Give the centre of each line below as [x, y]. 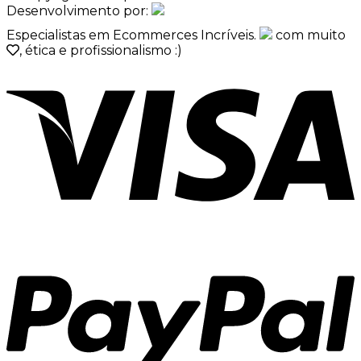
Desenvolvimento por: [79, 11]
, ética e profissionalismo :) [101, 51]
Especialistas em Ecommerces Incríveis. [133, 35]
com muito [309, 35]
